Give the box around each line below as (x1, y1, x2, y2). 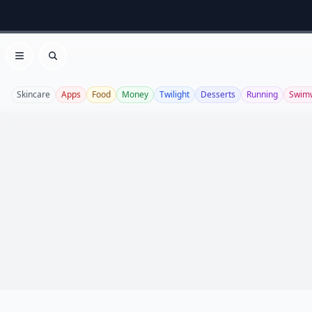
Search (52, 55, 88, 71)
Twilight (159, 88, 189, 100)
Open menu (18, 55, 81, 71)
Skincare (17, 88, 50, 100)
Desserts (201, 88, 235, 100)
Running (247, 88, 278, 100)
